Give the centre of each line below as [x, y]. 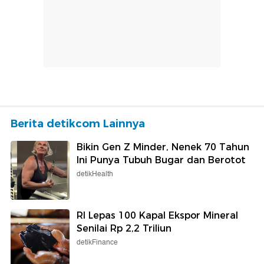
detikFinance [97, 242]
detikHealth [95, 174]
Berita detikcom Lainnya [78, 123]
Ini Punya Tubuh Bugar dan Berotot [161, 160]
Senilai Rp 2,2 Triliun [124, 228]
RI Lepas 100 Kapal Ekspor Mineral [157, 215]
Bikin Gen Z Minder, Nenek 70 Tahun [163, 147]
